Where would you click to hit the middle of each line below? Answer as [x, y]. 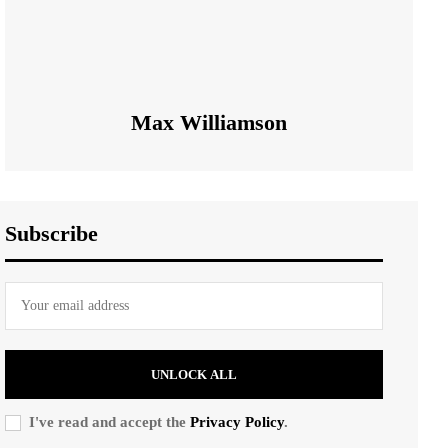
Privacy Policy [237, 421]
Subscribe [51, 233]
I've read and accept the [109, 421]
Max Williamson [209, 122]
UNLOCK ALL [194, 374]
